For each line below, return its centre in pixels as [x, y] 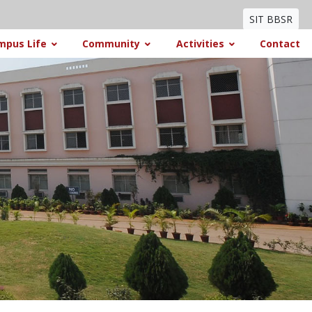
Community [111, 44]
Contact [280, 44]
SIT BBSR [271, 19]
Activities [200, 44]
